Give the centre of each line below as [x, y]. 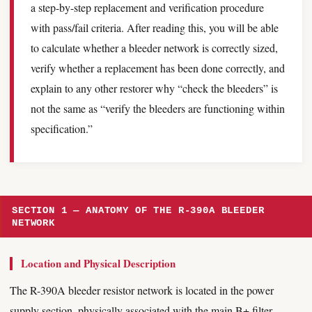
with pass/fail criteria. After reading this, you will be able [155, 28]
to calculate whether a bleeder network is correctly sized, [154, 48]
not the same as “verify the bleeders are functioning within [158, 108]
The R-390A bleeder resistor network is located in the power [142, 290]
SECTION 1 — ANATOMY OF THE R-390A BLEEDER [138, 210]
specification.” [62, 128]
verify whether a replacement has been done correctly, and [158, 68]
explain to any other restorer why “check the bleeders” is [154, 88]
